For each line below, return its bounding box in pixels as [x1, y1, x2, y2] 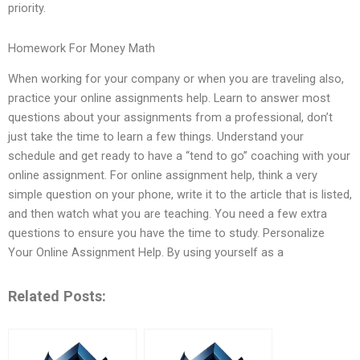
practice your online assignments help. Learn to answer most [8, 91, 330, 106]
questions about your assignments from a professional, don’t [8, 110, 333, 125]
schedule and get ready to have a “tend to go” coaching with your [8, 149, 350, 164]
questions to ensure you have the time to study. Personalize [8, 226, 325, 241]
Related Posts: [8, 287, 106, 305]
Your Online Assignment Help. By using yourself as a [8, 245, 284, 260]
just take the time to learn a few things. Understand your [8, 129, 304, 145]
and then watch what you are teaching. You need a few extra [8, 207, 327, 222]
